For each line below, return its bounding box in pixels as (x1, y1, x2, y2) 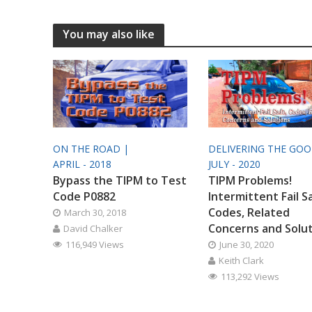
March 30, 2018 (63, 205, 126, 219)
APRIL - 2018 (52, 157, 111, 171)
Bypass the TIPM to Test (52, 172, 187, 188)
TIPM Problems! (208, 172, 292, 188)
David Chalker (63, 221, 123, 235)
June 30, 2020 (219, 237, 274, 251)
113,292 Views (220, 270, 279, 283)
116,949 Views (65, 237, 124, 251)
